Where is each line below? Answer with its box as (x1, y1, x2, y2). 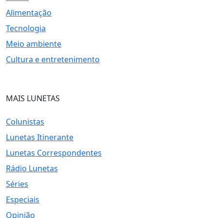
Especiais (6, 194, 39, 205)
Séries (6, 179, 28, 190)
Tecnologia (6, 23, 46, 34)
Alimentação (6, 7, 52, 18)
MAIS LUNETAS (6, 93, 60, 104)
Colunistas (6, 116, 44, 127)
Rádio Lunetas (6, 163, 58, 174)
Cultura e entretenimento (6, 54, 100, 65)
